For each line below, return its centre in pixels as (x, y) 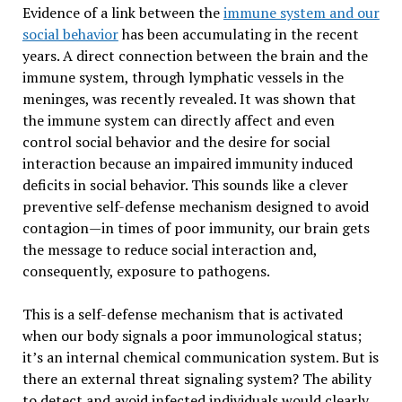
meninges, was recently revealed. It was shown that (189, 99)
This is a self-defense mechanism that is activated (182, 314)
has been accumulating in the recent (238, 34)
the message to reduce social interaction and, (169, 249)
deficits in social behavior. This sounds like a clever (185, 185)
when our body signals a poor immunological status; (192, 336)
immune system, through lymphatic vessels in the (183, 77)
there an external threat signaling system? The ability (197, 379)
